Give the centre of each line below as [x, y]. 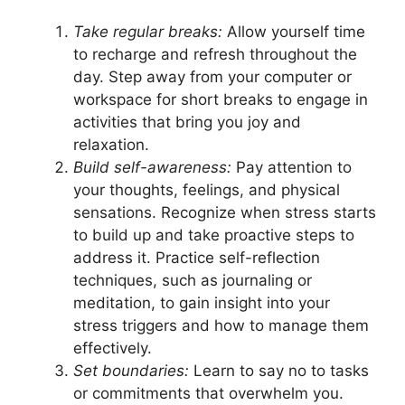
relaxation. [111, 144]
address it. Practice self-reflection [197, 257]
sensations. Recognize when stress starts [225, 212]
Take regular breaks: [148, 31]
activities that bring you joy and [187, 122]
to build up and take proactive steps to [214, 235]
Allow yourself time [294, 31]
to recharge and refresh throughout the [215, 54]
